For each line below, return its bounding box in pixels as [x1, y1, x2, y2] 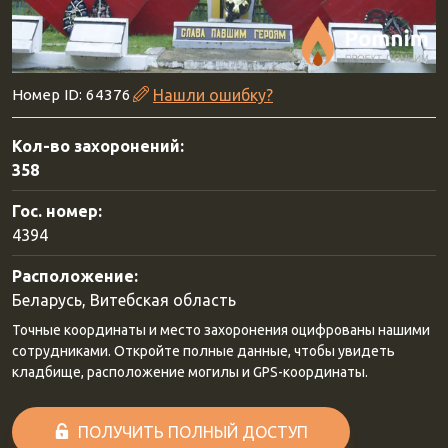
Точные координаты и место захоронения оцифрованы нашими [12, 322, 430, 338]
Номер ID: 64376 [12, 86, 131, 103]
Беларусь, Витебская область [12, 291, 236, 309]
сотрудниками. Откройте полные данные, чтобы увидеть [12, 343, 395, 359]
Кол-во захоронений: [12, 137, 184, 155]
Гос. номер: [12, 202, 102, 220]
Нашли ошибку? [153, 86, 273, 104]
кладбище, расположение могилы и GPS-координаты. [12, 364, 368, 380]
